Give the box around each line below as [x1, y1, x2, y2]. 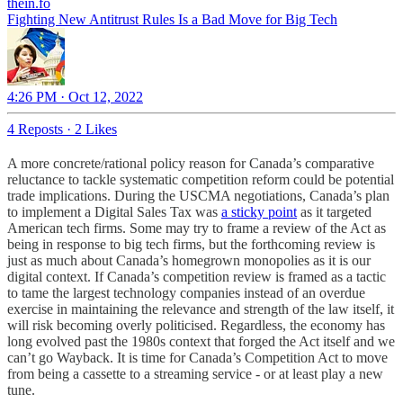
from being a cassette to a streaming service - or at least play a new [7, 365, 383, 381]
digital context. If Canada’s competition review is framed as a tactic [7, 268, 386, 284]
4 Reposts [7, 121, 63, 137]
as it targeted [297, 203, 372, 219]
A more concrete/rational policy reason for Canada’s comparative [7, 155, 374, 171]
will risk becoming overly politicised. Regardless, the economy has [7, 317, 385, 333]
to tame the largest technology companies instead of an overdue [7, 284, 365, 300]
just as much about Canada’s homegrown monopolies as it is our [7, 252, 371, 268]
